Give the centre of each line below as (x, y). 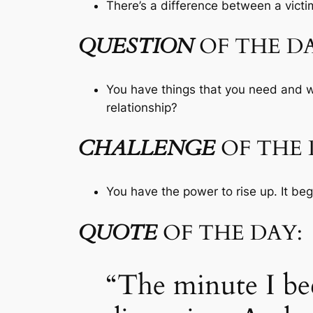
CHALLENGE (147, 149)
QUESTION (136, 47)
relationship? (142, 107)
